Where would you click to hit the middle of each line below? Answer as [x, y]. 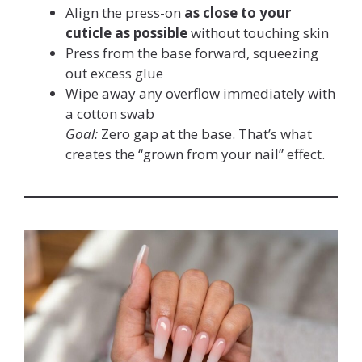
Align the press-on [125, 12]
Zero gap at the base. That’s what [205, 133]
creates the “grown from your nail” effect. [195, 154]
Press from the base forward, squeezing [192, 53]
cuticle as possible [126, 32]
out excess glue [114, 73]
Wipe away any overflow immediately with [200, 93]
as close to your [238, 12]
